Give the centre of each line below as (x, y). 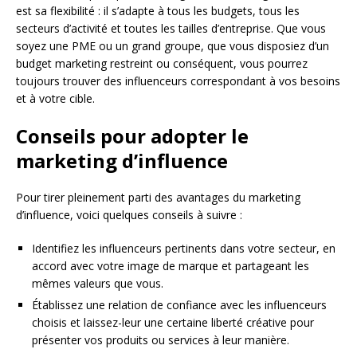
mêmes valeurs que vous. (98, 283)
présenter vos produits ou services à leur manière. (161, 339)
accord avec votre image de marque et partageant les (171, 265)
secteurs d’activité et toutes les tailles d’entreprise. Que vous (171, 28)
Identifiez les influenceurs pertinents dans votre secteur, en (184, 248)
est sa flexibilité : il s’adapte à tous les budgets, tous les (158, 10)
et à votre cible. (55, 98)
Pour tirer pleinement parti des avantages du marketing (158, 197)
